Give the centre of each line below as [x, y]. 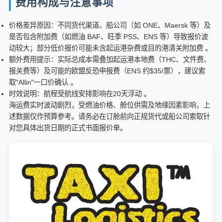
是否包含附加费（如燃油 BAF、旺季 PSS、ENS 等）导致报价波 [109, 36]
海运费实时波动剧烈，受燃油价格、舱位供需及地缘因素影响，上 [110, 105]
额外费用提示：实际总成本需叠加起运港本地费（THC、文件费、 [110, 59]
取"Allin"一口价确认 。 [43, 82]
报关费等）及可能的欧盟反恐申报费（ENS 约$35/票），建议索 [107, 71]
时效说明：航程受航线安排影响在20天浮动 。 [80, 93]
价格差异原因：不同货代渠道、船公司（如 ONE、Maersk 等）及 [110, 25]
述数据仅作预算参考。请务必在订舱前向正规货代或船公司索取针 [110, 116]
